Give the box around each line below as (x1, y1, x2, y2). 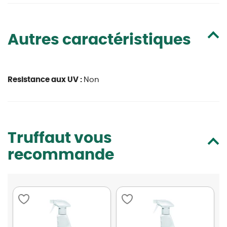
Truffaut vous (8, 131, 112, 146)
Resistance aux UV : (8, 76, 84, 84)
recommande (8, 147, 114, 163)
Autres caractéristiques (8, 32, 191, 48)
